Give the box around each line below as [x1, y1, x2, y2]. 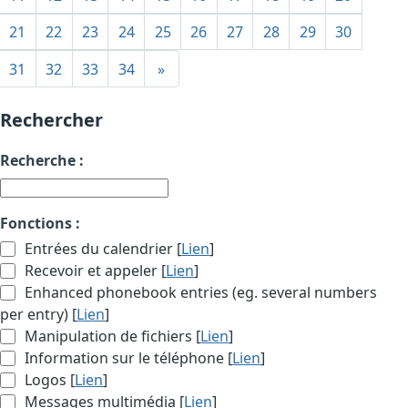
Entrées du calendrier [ [21, 239, 182, 260]
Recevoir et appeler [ [21, 260, 167, 281]
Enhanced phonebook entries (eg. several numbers [21, 282, 378, 303]
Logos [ [21, 370, 76, 391]
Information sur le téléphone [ [21, 348, 233, 369]
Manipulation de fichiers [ [21, 326, 201, 347]
